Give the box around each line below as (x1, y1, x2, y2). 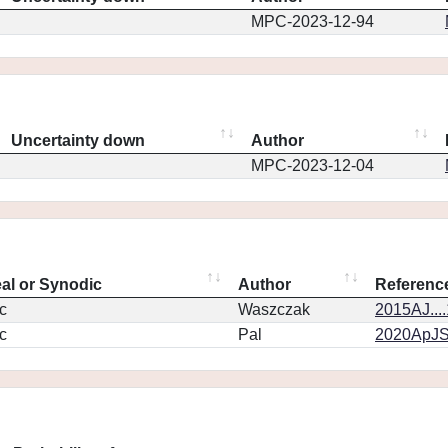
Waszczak (238, 301, 310, 318)
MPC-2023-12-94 (251, 13, 374, 30)
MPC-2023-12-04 (251, 157, 374, 174)
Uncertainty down (11, 132, 145, 149)
